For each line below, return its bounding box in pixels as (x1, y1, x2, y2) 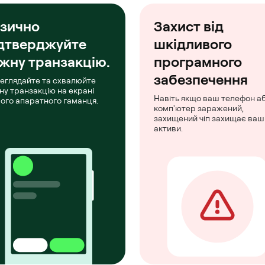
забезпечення (154, 70, 248, 88)
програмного (154, 53, 242, 70)
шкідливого (154, 35, 232, 53)
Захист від (154, 17, 224, 35)
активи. (154, 123, 183, 133)
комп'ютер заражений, (154, 103, 244, 113)
